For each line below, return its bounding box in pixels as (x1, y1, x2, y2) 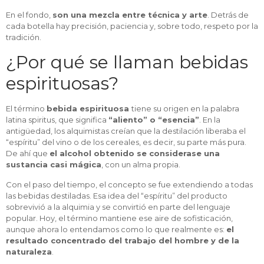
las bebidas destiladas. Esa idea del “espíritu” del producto (6, 191, 227, 200)
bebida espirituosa (47, 104, 131, 113)
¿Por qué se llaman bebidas (6, 51, 248, 73)
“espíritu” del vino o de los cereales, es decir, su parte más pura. (6, 137, 246, 147)
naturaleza (6, 247, 52, 256)
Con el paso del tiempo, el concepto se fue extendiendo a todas (6, 180, 253, 189)
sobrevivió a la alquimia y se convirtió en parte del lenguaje (6, 202, 230, 212)
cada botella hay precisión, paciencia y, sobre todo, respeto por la (6, 21, 258, 31)
